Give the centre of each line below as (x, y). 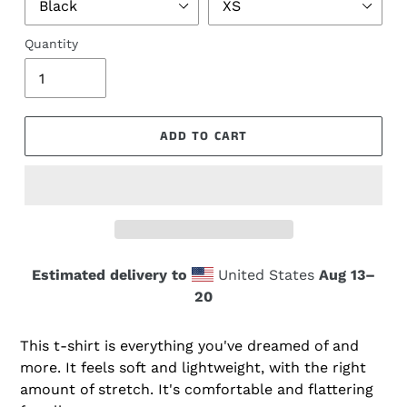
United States (266, 275)
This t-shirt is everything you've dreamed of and (189, 346)
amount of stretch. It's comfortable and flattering (197, 390)
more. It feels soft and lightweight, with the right (193, 368)
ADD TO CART (203, 136)
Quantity (51, 44)
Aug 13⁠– (347, 275)
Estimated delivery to (109, 275)
